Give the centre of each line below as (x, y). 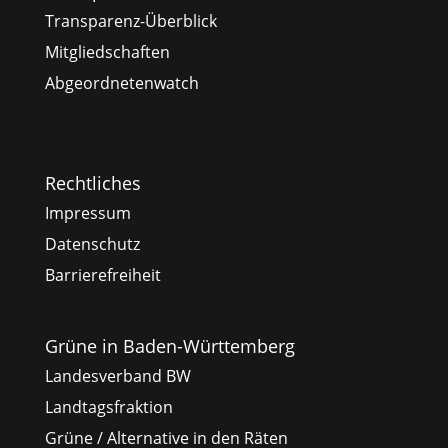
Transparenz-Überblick (130, 21)
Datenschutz (92, 244)
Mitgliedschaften (107, 52)
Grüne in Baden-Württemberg (169, 345)
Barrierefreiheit (102, 275)
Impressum (87, 213)
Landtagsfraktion (108, 406)
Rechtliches (92, 183)
